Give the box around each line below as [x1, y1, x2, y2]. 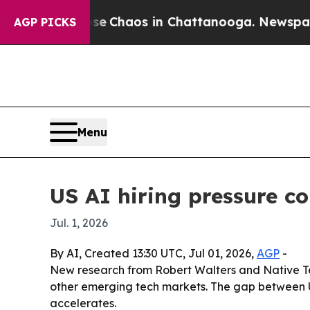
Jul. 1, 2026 [50, 216, 108, 230]
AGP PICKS [14, 15, 76, 29]
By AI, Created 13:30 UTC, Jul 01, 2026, [50, 246, 257, 261]
